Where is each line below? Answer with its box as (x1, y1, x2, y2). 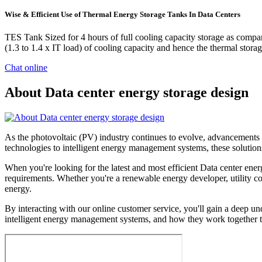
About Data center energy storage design (5, 85, 249, 101)
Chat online (5, 63, 47, 73)
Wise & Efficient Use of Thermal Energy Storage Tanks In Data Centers (5, 10, 240, 19)
